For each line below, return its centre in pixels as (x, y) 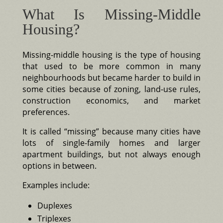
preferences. (46, 112)
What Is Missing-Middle (111, 14)
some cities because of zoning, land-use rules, (111, 89)
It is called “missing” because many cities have (111, 131)
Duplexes (55, 205)
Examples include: (56, 185)
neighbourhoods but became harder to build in (111, 77)
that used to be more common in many (111, 66)
